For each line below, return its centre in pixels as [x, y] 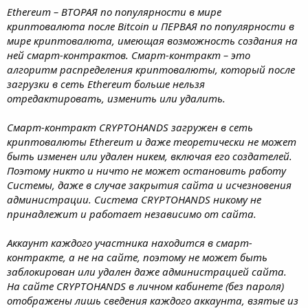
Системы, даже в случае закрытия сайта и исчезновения [149, 185]
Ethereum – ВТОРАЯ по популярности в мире [114, 11]
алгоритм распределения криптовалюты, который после [151, 69]
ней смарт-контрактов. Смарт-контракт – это [129, 55]
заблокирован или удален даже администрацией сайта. [147, 271]
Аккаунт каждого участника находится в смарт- [130, 242]
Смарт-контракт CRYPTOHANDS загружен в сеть [130, 127]
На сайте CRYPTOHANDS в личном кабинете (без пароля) [145, 286]
